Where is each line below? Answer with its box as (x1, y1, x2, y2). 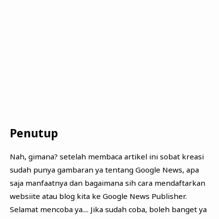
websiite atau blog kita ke (9, 191, 103, 201)
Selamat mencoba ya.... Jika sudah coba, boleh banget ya (9, 204, 207, 215)
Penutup (9, 126, 58, 141)
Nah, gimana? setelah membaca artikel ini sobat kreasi (9, 152, 204, 162)
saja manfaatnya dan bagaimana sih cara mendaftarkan (9, 178, 205, 188)
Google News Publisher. (102, 191, 187, 201)
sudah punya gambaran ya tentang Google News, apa (9, 165, 199, 175)
